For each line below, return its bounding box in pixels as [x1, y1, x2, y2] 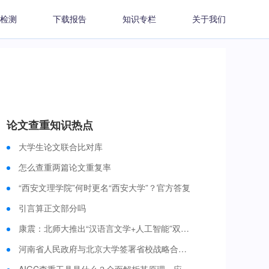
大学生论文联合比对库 [19, 141, 103, 153]
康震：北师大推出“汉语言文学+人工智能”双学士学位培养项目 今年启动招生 [181, 222, 189, 234]
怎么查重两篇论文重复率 [19, 161, 111, 173]
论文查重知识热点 [7, 117, 93, 133]
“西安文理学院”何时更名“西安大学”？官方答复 [19, 181, 190, 193]
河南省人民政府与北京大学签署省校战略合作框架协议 [178, 243, 187, 255]
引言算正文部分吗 [19, 202, 86, 214]
